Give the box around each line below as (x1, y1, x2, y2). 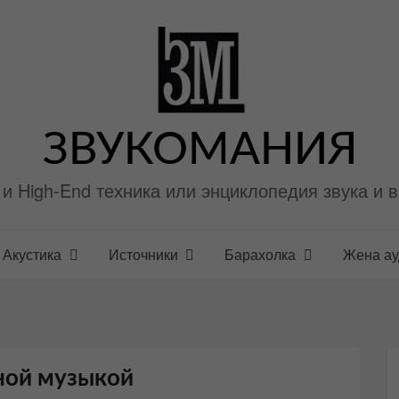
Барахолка (224, 244, 297, 265)
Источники (108, 244, 178, 265)
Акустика (2, 244, 61, 265)
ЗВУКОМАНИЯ (42, 128, 357, 174)
